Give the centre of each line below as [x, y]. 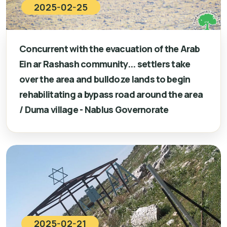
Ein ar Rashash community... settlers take [105, 64]
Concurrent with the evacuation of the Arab [110, 49]
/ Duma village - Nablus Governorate [94, 109]
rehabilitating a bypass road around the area [111, 94]
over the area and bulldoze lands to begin [105, 79]
